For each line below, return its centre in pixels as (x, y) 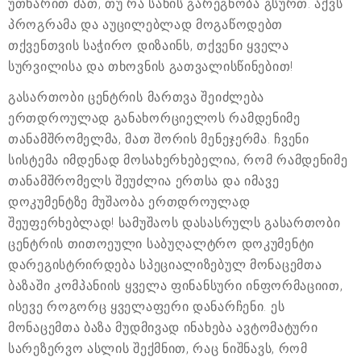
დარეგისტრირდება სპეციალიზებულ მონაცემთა (165, 264)
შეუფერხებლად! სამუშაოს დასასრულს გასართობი (174, 222)
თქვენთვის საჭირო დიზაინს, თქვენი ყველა (149, 45)
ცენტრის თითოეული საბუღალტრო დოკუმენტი (161, 243)
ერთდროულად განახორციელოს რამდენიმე (154, 118)
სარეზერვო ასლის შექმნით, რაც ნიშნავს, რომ (158, 348)
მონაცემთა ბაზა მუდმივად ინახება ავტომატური (163, 327)
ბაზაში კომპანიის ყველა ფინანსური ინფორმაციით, (176, 285)
